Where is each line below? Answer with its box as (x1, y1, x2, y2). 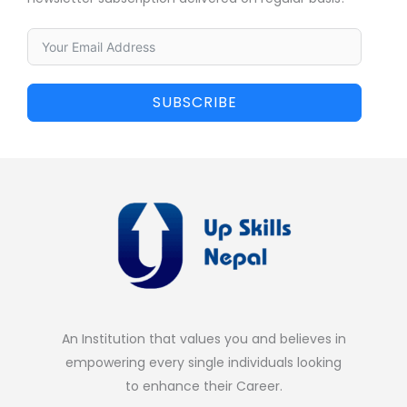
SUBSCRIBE (152, 91, 237, 113)
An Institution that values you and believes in (61, 330, 346, 349)
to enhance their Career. (124, 377, 283, 396)
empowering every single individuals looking (65, 353, 342, 372)
